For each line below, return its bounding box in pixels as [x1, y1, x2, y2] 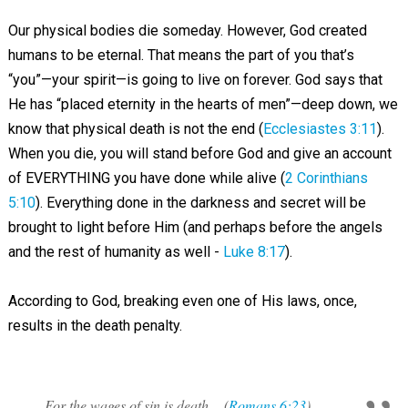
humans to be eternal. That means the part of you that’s [7, 46, 354, 64]
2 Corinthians [284, 169, 368, 187]
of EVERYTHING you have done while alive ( [7, 169, 285, 187]
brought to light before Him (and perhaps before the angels [7, 219, 382, 236]
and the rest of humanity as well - [7, 243, 223, 260]
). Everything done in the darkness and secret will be [35, 194, 366, 211]
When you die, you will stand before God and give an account [7, 145, 392, 162]
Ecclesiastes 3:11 [262, 120, 377, 138]
